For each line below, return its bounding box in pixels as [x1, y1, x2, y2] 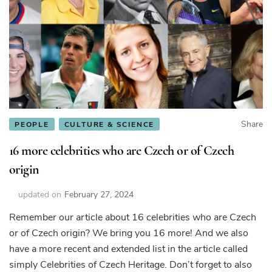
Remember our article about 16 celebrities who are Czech [9, 210, 256, 224]
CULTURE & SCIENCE [64, 119, 155, 129]
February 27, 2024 [64, 188, 134, 200]
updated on [18, 188, 61, 200]
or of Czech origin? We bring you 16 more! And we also [9, 226, 248, 240]
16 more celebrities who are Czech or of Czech [9, 142, 234, 158]
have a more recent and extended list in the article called [9, 242, 248, 256]
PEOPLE [15, 119, 49, 129]
